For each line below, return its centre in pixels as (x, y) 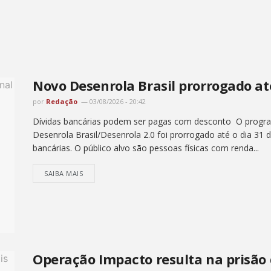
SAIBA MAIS (64, 173)
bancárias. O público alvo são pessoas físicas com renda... (146, 148)
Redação (62, 101)
